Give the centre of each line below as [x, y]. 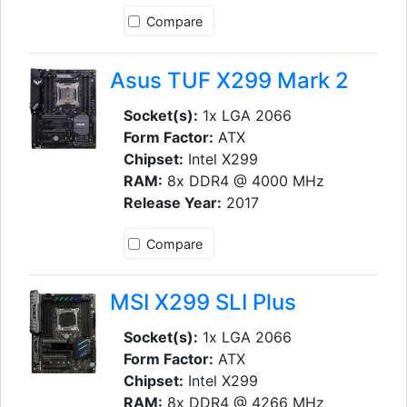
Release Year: [172, 202]
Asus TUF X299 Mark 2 [229, 80]
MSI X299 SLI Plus [203, 303]
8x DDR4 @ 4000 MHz [243, 180]
